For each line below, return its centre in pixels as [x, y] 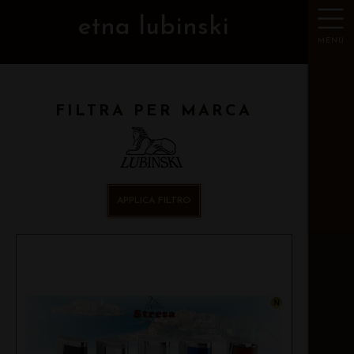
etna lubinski [154, 28]
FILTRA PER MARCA [154, 111]
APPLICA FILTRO [154, 200]
